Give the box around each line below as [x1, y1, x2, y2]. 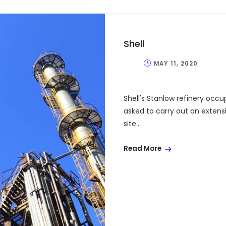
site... [124, 118, 141, 129]
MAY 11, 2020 [154, 60, 198, 68]
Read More [124, 144, 161, 154]
